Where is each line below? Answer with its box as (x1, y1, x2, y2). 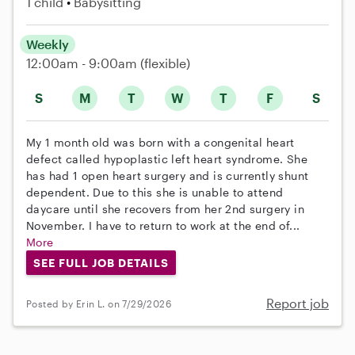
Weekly (26, 36, 69, 52)
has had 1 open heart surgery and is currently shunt (26, 168, 309, 182)
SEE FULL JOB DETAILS (32, 255, 169, 269)
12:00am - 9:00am (26, 55, 140, 71)
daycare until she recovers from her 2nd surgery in (26, 201, 304, 216)
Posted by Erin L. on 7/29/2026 (26, 297, 171, 309)
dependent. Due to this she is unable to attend (26, 185, 284, 199)
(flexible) (140, 55, 190, 71)
